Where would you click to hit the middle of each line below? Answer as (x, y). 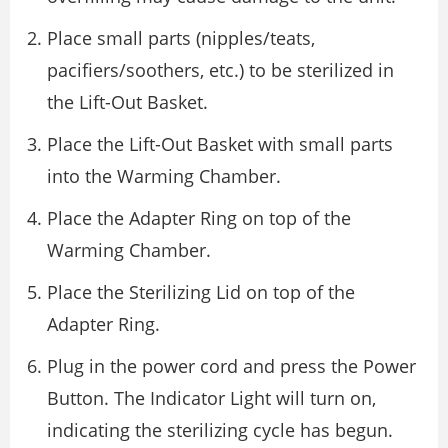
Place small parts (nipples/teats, (181, 38)
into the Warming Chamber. (164, 176)
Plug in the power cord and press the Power (231, 366)
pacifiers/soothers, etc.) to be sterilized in (220, 70)
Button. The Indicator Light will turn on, (211, 398)
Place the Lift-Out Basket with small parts (220, 144)
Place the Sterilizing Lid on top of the (201, 292)
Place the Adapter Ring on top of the (199, 218)
